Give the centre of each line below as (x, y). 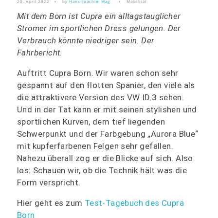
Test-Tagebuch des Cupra (134, 203)
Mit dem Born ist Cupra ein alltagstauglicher (99, 16)
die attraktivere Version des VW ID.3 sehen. (101, 98)
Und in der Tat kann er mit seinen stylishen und (107, 110)
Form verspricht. (49, 183)
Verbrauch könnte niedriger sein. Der (86, 41)
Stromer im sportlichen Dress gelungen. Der (99, 28)
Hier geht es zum (51, 203)
